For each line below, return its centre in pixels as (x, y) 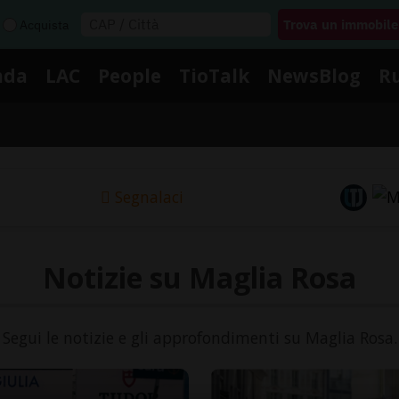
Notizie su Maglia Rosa (199, 277)
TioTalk (214, 75)
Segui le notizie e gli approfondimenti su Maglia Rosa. (199, 337)
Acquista (44, 24)
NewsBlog (314, 75)
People (130, 75)
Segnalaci (149, 197)
